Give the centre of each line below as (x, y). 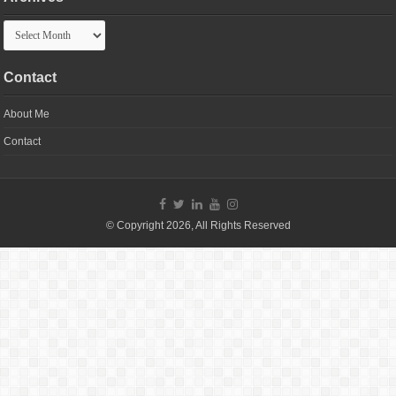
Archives (24, 26)
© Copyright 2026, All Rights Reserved (198, 226)
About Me (27, 114)
